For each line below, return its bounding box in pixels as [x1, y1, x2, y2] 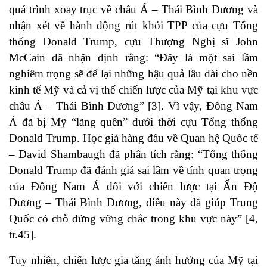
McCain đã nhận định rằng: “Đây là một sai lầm [9, 51, 258, 64]
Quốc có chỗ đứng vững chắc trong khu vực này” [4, [9, 212, 258, 225]
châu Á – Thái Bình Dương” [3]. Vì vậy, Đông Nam [9, 99, 258, 112]
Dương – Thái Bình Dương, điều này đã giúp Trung [9, 195, 258, 209]
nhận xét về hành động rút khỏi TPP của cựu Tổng [9, 18, 258, 32]
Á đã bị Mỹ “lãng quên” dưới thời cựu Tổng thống [9, 115, 258, 128]
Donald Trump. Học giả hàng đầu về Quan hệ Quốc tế [9, 131, 258, 144]
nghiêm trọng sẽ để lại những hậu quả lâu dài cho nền [9, 67, 258, 80]
